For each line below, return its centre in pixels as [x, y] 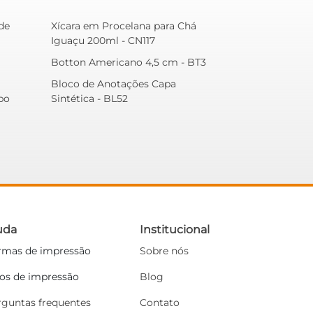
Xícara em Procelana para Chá [124, 26]
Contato [159, 302]
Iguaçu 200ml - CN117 [103, 40]
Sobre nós [164, 250]
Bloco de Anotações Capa [114, 83]
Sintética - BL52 [89, 98]
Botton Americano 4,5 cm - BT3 [129, 62]
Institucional [174, 229]
